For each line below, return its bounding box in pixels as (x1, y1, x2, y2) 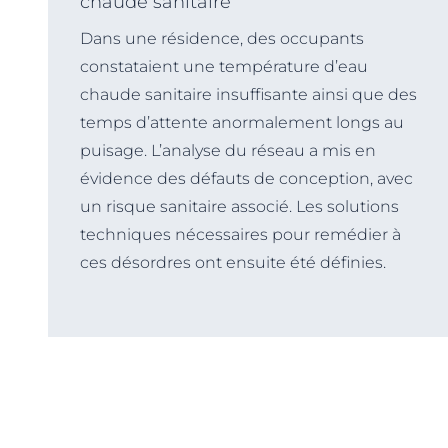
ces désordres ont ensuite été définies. (80, 252, 386, 272)
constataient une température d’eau (80, 56, 368, 76)
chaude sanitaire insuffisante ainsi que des (80, 84, 417, 104)
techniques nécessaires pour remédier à (80, 224, 401, 244)
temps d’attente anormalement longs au (80, 112, 404, 132)
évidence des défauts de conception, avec (80, 168, 413, 188)
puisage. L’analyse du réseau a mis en (80, 140, 376, 160)
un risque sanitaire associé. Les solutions (80, 196, 399, 216)
